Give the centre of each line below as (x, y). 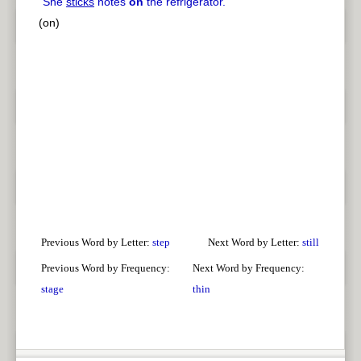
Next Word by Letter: (255, 242)
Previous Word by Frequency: (106, 268)
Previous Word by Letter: (97, 242)
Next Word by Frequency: (249, 268)
